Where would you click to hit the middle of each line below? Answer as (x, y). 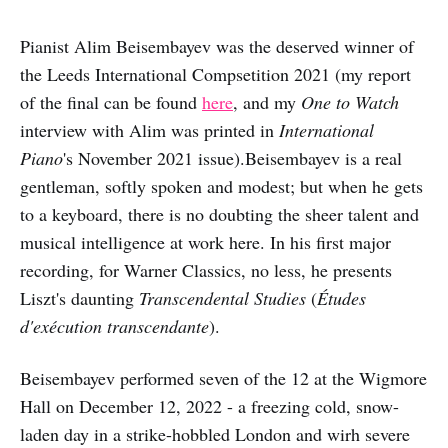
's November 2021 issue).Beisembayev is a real (232, 158)
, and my (267, 102)
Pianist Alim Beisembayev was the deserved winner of (217, 46)
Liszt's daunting (79, 298)
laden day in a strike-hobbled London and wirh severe (215, 434)
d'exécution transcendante (114, 326)
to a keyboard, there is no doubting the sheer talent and (219, 214)
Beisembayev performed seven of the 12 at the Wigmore (223, 378)
